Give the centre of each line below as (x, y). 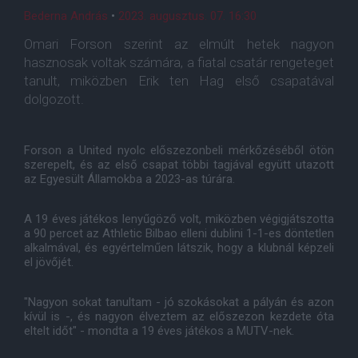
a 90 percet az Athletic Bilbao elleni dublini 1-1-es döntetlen (179, 233)
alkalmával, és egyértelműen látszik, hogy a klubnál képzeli (179, 248)
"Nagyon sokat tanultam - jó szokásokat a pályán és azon (179, 302)
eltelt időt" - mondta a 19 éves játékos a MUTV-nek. (159, 331)
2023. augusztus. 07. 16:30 (187, 16)
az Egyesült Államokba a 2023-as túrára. (129, 179)
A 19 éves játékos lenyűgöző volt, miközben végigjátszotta (179, 219)
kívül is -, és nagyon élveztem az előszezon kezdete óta (179, 316)
